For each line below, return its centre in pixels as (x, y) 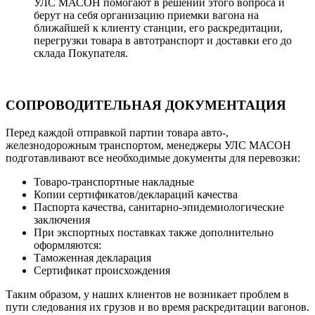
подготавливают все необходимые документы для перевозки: (153, 158)
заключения (62, 220)
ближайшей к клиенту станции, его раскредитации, (158, 27)
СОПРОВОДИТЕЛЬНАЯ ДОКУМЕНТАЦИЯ (146, 105)
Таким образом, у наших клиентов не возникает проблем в (147, 295)
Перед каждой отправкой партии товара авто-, (117, 133)
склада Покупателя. (81, 53)
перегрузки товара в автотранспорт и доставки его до (163, 40)
